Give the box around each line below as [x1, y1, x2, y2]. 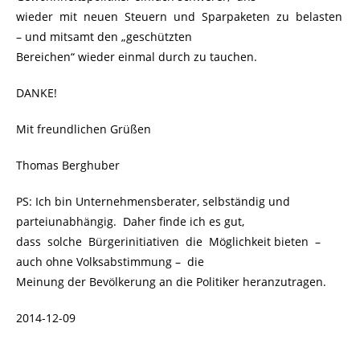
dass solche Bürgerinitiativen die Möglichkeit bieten [16, 234, 309, 250]
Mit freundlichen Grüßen [16, 121, 151, 137]
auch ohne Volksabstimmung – [16, 254, 181, 270]
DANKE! [16, 85, 57, 101]
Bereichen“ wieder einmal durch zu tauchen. [16, 49, 257, 65]
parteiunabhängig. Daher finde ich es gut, [16, 214, 244, 230]
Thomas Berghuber [16, 157, 120, 174]
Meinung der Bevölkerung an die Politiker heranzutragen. [16, 274, 326, 290]
